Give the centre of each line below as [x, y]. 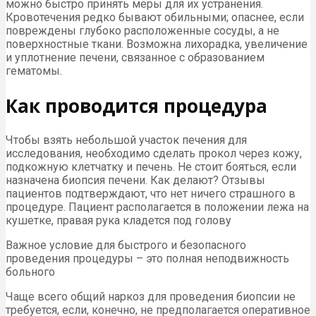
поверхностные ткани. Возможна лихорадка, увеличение [157, 44]
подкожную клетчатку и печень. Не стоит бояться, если [151, 167]
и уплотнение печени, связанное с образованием [135, 58]
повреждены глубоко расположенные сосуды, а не [142, 31]
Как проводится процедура [136, 105]
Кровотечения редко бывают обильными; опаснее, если [155, 18]
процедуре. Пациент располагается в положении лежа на [157, 207]
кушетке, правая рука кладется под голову [119, 221]
